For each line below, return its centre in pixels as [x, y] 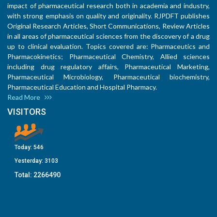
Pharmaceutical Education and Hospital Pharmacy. [85, 87]
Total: [24, 175]
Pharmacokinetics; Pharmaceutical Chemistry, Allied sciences [108, 57]
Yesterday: [30, 161]
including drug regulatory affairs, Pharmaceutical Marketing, [108, 67]
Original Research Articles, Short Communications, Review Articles [108, 26]
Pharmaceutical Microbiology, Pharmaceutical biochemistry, [108, 77]
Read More [26, 97]
